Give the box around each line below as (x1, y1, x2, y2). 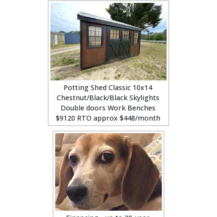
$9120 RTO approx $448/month (55, 113, 160, 123)
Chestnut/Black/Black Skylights (56, 93, 159, 102)
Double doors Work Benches (60, 103, 155, 112)
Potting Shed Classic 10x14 (63, 83, 152, 92)
